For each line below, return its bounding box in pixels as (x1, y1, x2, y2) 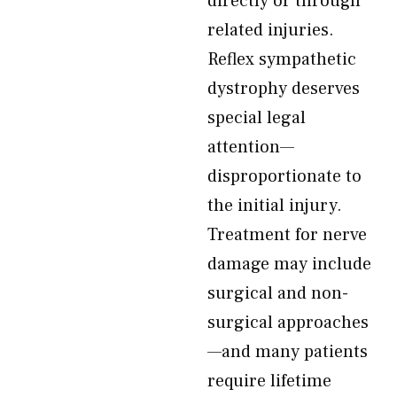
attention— (207, 136, 294, 159)
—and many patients (207, 340, 368, 363)
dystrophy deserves (207, 77, 360, 100)
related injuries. (207, 19, 334, 42)
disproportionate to (207, 165, 362, 188)
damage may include (207, 253, 371, 276)
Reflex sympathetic (207, 48, 356, 71)
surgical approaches (207, 311, 369, 334)
